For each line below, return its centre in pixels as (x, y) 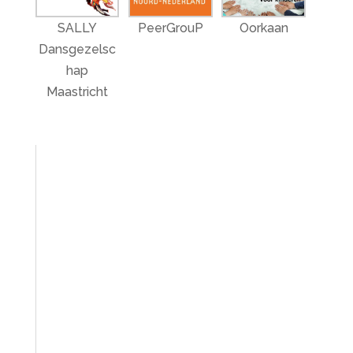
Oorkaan (264, 28)
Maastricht (78, 92)
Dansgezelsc (78, 50)
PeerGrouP (170, 28)
